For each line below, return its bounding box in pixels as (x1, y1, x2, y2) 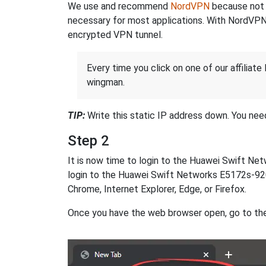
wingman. (87, 77, 125, 88)
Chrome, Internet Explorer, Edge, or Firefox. (68, 183, 246, 195)
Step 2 (68, 132, 109, 150)
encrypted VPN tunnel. (68, 29, 163, 41)
